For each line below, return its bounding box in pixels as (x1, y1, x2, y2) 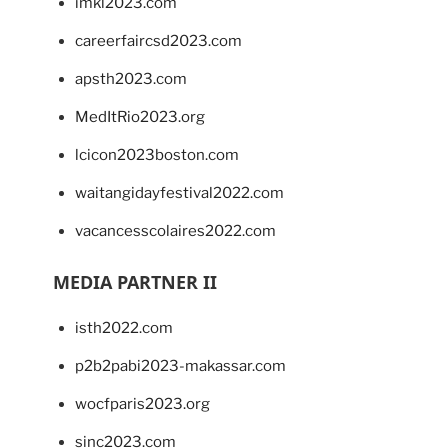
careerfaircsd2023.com (75, 32, 242, 51)
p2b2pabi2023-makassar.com (75, 357, 286, 376)
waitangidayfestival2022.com (75, 184, 284, 203)
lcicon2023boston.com (75, 146, 239, 165)
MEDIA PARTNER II (52, 270, 217, 295)
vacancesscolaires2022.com (75, 222, 276, 241)
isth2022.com (75, 319, 173, 338)
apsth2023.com (75, 70, 187, 89)
